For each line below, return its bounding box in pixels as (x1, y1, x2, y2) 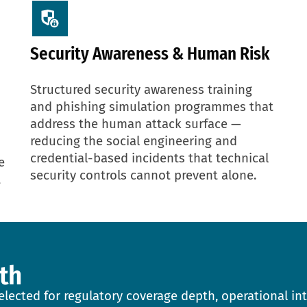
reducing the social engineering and (30, 133, 237, 149)
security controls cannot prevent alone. (30, 167, 256, 183)
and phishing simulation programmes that (30, 99, 273, 114)
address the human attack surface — (30, 116, 241, 132)
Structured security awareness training (30, 82, 252, 97)
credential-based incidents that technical (30, 150, 269, 166)
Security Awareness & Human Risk (30, 43, 269, 64)
